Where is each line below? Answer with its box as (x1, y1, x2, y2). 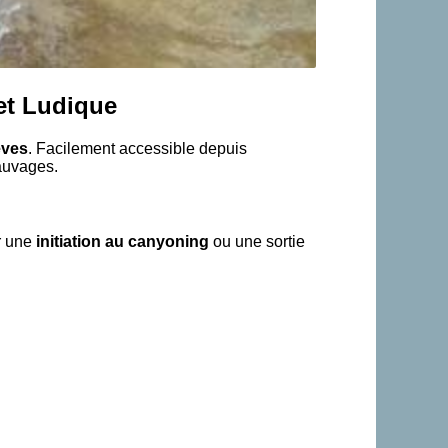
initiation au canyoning (36, 232, 209, 250)
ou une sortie (209, 232, 305, 250)
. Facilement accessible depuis (28, 139, 247, 157)
